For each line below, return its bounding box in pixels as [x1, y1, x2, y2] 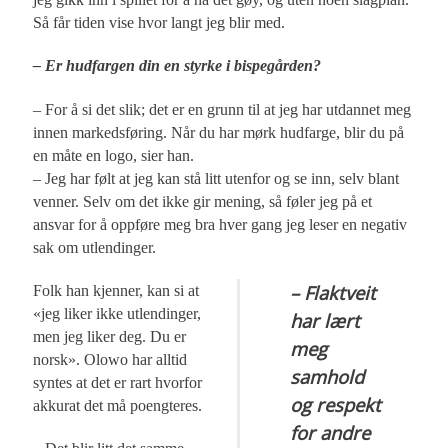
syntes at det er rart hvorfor [33, 373, 203, 391]
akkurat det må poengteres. [33, 396, 203, 414]
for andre [290, 419, 371, 445]
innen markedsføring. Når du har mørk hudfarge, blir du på [33, 123, 405, 141]
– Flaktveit [290, 279, 377, 305]
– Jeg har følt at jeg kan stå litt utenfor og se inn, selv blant [33, 169, 400, 187]
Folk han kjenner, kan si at [33, 281, 200, 299]
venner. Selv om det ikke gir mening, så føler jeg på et [33, 192, 373, 210]
